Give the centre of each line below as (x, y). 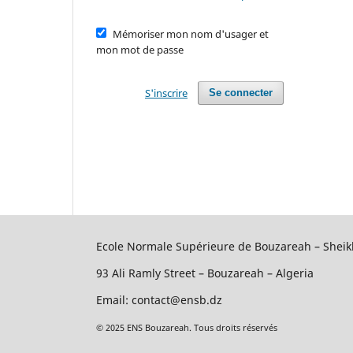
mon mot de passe (140, 49)
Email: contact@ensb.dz (159, 299)
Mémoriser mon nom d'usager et (190, 33)
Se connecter (240, 92)
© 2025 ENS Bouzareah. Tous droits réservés (187, 327)
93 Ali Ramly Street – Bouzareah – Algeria (205, 273)
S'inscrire (166, 93)
